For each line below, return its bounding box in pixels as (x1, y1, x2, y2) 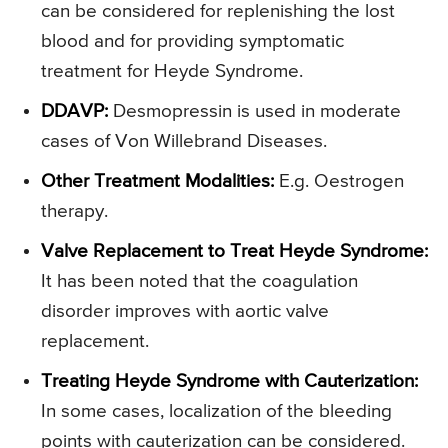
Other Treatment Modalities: (41, 172, 274, 192)
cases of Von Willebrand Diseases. (41, 132, 327, 152)
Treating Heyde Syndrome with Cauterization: (41, 372, 418, 392)
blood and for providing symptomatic (41, 32, 344, 52)
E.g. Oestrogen (274, 172, 404, 192)
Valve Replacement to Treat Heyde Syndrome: (41, 242, 428, 262)
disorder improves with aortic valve (41, 302, 329, 322)
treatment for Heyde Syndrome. (41, 62, 303, 82)
